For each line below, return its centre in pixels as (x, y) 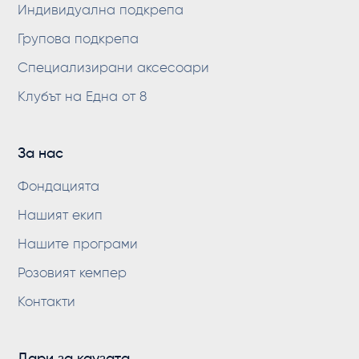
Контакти (47, 303)
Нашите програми (78, 245)
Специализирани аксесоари (114, 69)
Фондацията (59, 188)
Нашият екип (61, 216)
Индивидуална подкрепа (101, 11)
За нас (41, 154)
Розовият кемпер (73, 274)
